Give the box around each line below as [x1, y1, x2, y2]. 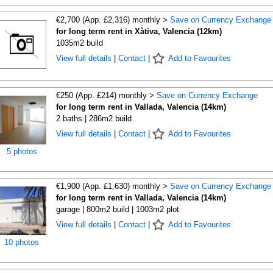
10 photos [4, 238, 39, 247]
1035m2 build [55, 38, 103, 48]
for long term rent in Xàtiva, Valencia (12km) [55, 27, 222, 36]
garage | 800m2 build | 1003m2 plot [55, 205, 179, 214]
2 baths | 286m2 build [55, 114, 132, 123]
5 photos [6, 147, 37, 156]
